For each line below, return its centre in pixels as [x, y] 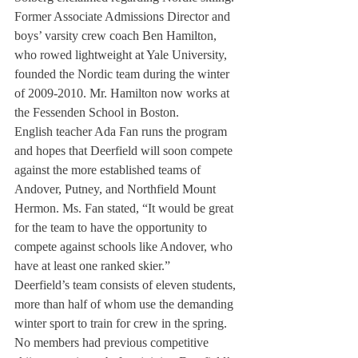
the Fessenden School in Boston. [97, 112]
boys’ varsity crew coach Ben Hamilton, [117, 36]
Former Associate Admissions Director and [124, 16]
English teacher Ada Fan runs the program [122, 131]
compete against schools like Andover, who [125, 247]
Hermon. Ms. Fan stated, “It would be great [125, 208]
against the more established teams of [109, 170]
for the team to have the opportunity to [112, 227]
